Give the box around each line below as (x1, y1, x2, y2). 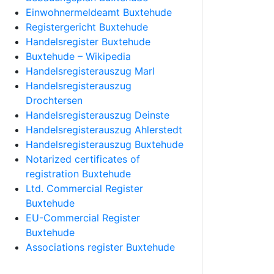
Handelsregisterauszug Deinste (26, 109, 169, 122)
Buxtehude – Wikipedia (26, 50, 131, 63)
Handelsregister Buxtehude (26, 35, 150, 48)
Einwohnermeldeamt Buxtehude (26, 6, 172, 19)
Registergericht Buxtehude (26, 21, 148, 34)
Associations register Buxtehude (26, 241, 175, 254)
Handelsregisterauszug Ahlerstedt (26, 124, 182, 136)
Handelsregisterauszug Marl (26, 65, 155, 78)
